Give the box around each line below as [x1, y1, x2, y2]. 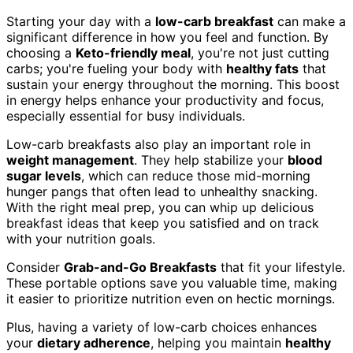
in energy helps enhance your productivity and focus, [6, 92, 324, 109]
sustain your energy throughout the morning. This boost [6, 76, 340, 93]
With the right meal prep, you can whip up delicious [6, 199, 314, 216]
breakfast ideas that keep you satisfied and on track [6, 215, 319, 232]
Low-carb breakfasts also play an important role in [6, 136, 310, 153]
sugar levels [6, 168, 81, 184]
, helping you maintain [150, 335, 285, 351]
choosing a [6, 45, 76, 61]
